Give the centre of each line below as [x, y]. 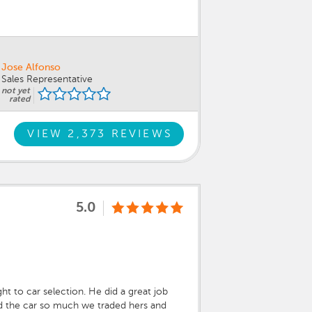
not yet [16, 92]
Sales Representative [47, 80]
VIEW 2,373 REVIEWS [100, 134]
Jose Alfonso [31, 68]
